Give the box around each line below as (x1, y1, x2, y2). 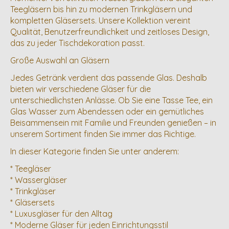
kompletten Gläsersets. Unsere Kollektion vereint (10, 15, 191, 26)
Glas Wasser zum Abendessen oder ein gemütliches (10, 106, 204, 117)
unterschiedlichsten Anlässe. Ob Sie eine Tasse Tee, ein (10, 95, 213, 105)
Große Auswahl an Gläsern (10, 55, 109, 65)
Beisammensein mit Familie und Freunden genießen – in (10, 117, 216, 128)
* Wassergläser (10, 174, 67, 185)
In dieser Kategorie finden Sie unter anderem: (10, 146, 179, 156)
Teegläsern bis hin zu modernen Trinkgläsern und (10, 4, 192, 14)
